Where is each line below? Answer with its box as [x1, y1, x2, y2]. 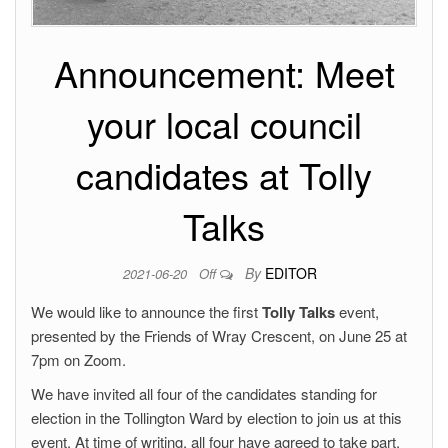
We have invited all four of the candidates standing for [31, 382, 377, 404]
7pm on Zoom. [31, 348, 126, 370]
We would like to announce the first [31, 300, 262, 322]
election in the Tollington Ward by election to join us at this [31, 406, 402, 428]
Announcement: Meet [53, 46, 395, 98]
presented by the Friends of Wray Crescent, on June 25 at [31, 324, 407, 346]
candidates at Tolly [76, 148, 372, 200]
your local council [86, 97, 362, 149]
